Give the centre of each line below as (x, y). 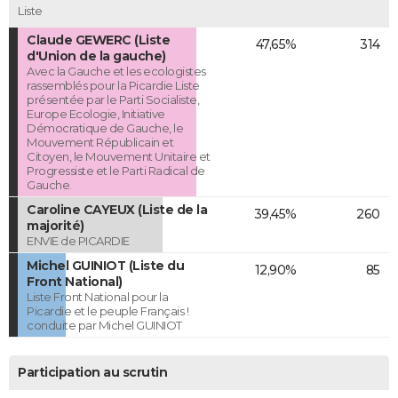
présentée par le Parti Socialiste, (113, 99)
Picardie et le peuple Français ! (107, 310)
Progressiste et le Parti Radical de (116, 170)
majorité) (56, 225)
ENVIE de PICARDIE (78, 240)
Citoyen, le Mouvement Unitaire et (119, 156)
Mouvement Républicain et (100, 142)
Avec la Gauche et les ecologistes (116, 71)
